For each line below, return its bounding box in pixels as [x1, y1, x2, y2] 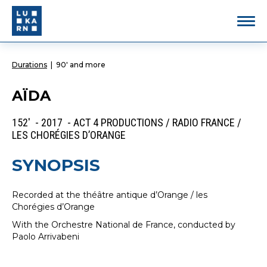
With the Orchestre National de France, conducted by [12, 219, 235, 230]
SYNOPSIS [12, 155, 100, 175]
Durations [12, 60, 47, 69]
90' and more [56, 60, 105, 69]
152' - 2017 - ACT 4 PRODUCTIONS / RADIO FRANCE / [12, 116, 241, 129]
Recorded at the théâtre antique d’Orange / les [12, 190, 207, 200]
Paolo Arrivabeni [12, 231, 79, 242]
